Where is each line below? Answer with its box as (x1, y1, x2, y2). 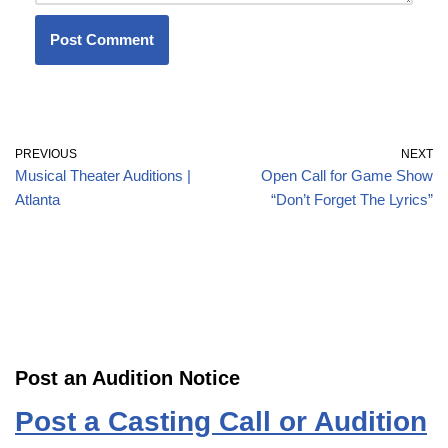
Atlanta (15, 190, 60, 208)
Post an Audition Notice (15, 366, 240, 389)
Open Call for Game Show (261, 166, 433, 184)
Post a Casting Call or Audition (15, 405, 427, 437)
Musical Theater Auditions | (15, 166, 191, 184)
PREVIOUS (15, 146, 77, 161)
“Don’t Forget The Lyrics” (271, 190, 433, 208)
